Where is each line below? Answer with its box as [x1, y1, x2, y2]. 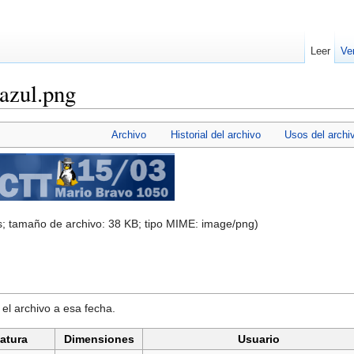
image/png [201, 217, 254, 231]
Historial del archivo [170, 129, 261, 141]
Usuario [237, 333, 280, 346]
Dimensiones [63, 333, 134, 346]
